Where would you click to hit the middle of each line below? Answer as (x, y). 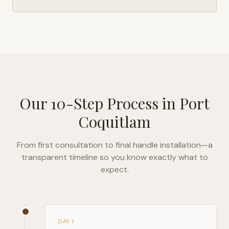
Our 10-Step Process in (99, 103)
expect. (114, 169)
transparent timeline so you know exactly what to (114, 157)
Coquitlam (114, 122)
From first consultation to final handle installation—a (114, 145)
